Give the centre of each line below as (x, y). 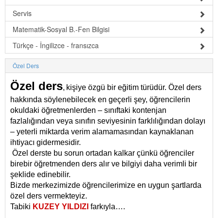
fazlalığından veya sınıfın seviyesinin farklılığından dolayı (108, 121)
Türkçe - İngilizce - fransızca (56, 45)
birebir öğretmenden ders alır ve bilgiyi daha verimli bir (104, 164)
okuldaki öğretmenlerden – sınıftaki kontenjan (88, 110)
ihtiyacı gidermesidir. (45, 142)
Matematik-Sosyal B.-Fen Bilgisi (61, 29)
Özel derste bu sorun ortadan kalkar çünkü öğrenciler (102, 153)
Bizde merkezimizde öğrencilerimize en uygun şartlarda (106, 185)
